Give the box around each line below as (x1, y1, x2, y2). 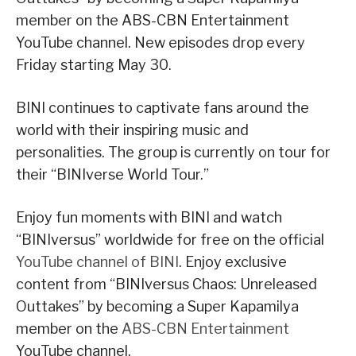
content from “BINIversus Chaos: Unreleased (16, 276, 317, 293)
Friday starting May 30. (16, 56, 172, 74)
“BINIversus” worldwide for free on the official (16, 231, 324, 249)
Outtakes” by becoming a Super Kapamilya (16, 298, 299, 315)
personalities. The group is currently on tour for (16, 144, 331, 161)
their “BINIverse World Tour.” (16, 166, 209, 184)
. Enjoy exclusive (179, 253, 287, 271)
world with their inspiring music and (16, 122, 249, 139)
